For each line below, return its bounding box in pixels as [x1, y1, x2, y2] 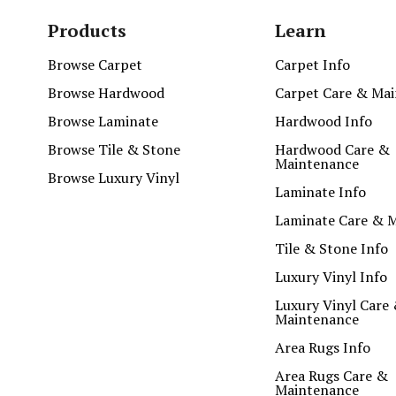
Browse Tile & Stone [47, 140, 180, 160]
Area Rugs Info [274, 338, 370, 358]
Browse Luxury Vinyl [47, 168, 179, 188]
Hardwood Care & [274, 140, 390, 160]
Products [47, 19, 126, 43]
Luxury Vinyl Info [274, 267, 387, 287]
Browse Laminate [47, 111, 158, 132]
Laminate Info [274, 182, 366, 202]
